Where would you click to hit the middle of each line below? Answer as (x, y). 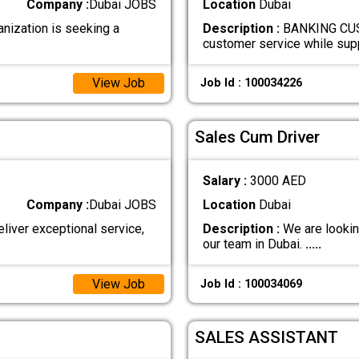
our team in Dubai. (254, 244)
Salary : (226, 181)
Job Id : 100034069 (251, 284)
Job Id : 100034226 (251, 83)
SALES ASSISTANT (267, 337)
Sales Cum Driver (258, 137)
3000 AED (278, 181)
